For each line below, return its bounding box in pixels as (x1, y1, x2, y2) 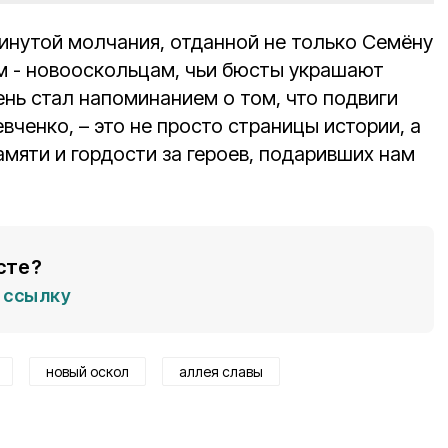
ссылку (3, 285, 71, 307)
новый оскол (46, 363, 129, 381)
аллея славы (179, 363, 263, 381)
